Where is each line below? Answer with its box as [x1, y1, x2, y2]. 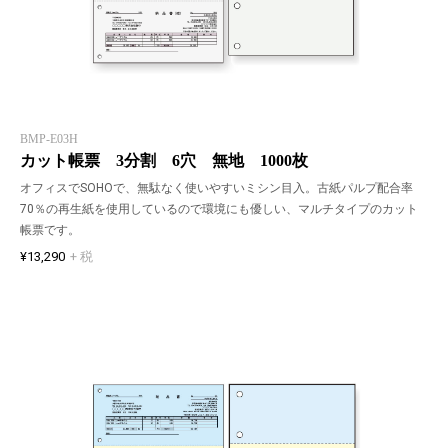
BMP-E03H [20, 132, 78, 147]
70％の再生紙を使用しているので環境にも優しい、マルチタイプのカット [20, 202, 418, 217]
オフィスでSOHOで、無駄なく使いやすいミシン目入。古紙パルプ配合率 [20, 181, 413, 196]
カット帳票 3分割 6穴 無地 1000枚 [20, 152, 308, 170]
